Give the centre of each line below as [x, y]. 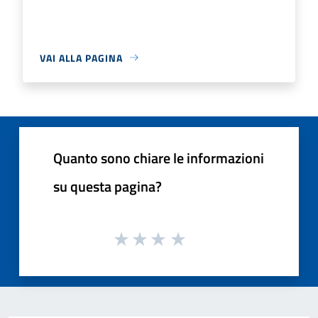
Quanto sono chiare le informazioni [159, 158]
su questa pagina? [108, 186]
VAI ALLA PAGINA [81, 57]
